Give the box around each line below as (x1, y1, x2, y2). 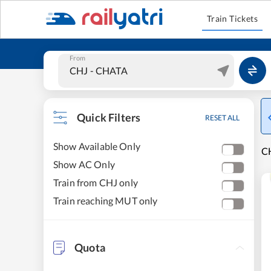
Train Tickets (206, 13, 258, 24)
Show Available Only (53, 140, 140, 152)
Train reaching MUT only (53, 195, 158, 206)
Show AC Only (53, 158, 115, 170)
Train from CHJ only (53, 177, 138, 188)
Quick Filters (77, 111, 141, 124)
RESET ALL (205, 113, 240, 122)
